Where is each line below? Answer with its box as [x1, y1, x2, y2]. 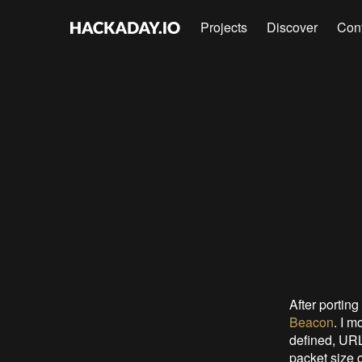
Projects [200, 18, 247, 36]
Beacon [288, 312, 334, 331]
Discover [267, 18, 318, 36]
